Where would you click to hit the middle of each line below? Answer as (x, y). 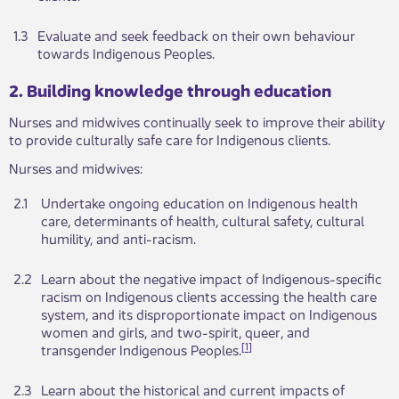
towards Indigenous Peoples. (126, 53)
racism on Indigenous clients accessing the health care (209, 296)
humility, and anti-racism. (118, 238)
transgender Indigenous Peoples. (141, 349)
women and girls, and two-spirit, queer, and (175, 331)
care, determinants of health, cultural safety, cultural (203, 220)
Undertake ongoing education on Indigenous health (199, 202)
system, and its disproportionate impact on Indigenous (209, 313)
